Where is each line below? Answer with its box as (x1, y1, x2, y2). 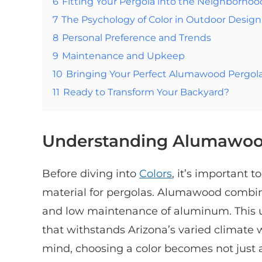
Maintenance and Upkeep (62, 49, 185, 61)
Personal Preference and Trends (62, 31, 211, 43)
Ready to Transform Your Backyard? (63, 85, 229, 98)
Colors (139, 167, 172, 180)
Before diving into (42, 167, 139, 180)
